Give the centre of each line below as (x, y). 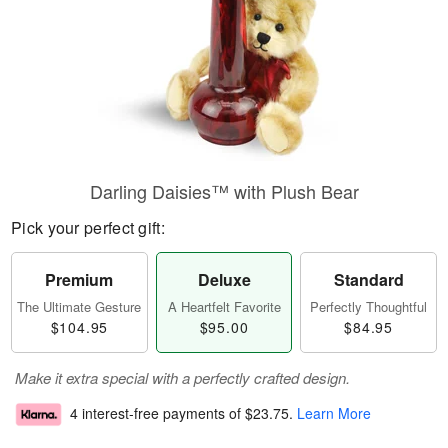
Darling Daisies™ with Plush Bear (224, 191)
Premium (79, 279)
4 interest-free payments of (157, 413)
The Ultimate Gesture (79, 306)
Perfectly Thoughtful (369, 306)
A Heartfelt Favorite (224, 306)
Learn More (334, 413)
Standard (368, 279)
